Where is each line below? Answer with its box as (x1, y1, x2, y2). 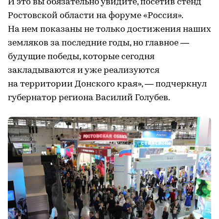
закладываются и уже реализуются (8, 66, 159, 75)
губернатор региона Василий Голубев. (8, 93, 170, 103)
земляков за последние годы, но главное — (8, 38, 189, 48)
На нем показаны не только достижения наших (8, 24, 211, 34)
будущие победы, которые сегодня (8, 52, 154, 62)
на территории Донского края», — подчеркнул (8, 79, 207, 89)
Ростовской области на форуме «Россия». (8, 11, 183, 21)
